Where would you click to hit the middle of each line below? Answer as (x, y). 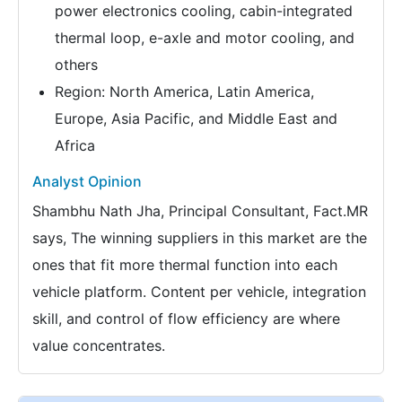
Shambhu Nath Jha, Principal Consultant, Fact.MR (200, 210)
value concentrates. (99, 345)
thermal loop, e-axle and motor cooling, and (205, 37)
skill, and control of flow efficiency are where (186, 318)
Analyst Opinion (87, 181)
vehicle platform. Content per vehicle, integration (199, 291)
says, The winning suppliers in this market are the (200, 237)
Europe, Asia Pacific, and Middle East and (196, 118)
